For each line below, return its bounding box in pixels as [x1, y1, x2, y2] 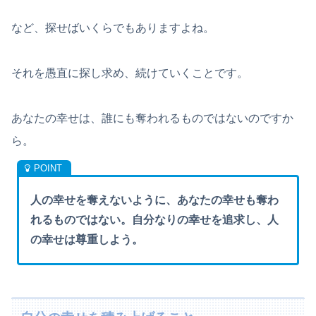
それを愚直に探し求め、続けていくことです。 [11, 66, 248, 79]
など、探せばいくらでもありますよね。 [11, 21, 214, 34]
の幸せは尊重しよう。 [30, 233, 144, 245]
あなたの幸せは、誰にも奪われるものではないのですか [11, 111, 293, 124]
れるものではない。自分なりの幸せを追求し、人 [30, 213, 279, 226]
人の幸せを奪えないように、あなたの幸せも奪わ [30, 193, 279, 206]
